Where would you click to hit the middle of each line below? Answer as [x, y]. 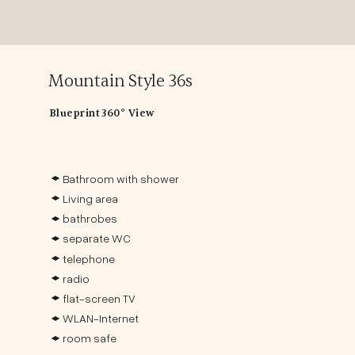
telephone [89, 258]
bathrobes [90, 219]
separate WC [97, 239]
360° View [128, 113]
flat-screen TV [99, 299]
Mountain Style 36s [120, 81]
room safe [90, 338]
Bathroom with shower [121, 178]
